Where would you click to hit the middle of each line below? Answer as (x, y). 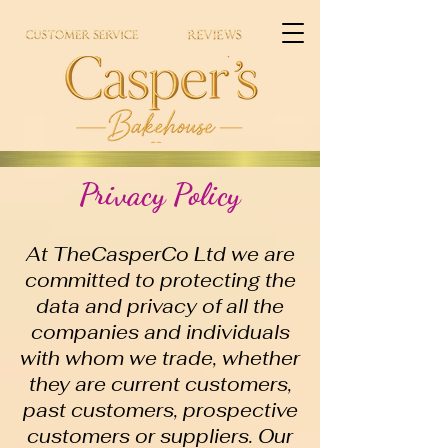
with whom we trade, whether (160, 358)
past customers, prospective (160, 410)
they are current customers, (160, 384)
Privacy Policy (159, 194)
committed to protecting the (160, 280)
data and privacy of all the (160, 306)
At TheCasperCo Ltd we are (160, 254)
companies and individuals (160, 332)
